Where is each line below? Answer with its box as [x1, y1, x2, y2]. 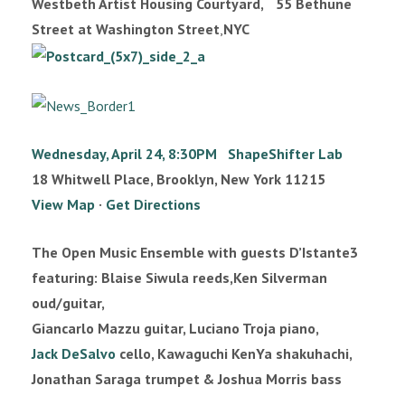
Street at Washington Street [32, 20, 220, 38]
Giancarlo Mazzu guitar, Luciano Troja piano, [32, 319, 319, 337]
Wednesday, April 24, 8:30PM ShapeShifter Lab [32, 145, 343, 163]
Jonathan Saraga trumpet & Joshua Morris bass [32, 370, 342, 388]
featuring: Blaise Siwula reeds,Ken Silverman [32, 268, 327, 287]
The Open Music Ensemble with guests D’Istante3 [32, 243, 358, 261]
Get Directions [106, 195, 201, 213]
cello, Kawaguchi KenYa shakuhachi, [116, 344, 352, 363]
